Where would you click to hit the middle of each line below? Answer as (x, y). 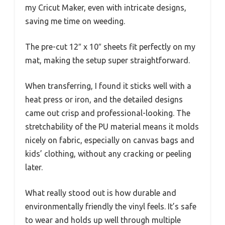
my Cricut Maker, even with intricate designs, (106, 8)
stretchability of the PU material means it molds (112, 127)
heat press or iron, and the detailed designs (104, 100)
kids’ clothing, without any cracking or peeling (108, 154)
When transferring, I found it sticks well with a (108, 86)
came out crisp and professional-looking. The (108, 113)
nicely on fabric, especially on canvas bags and (110, 140)
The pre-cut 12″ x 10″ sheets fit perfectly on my (110, 47)
